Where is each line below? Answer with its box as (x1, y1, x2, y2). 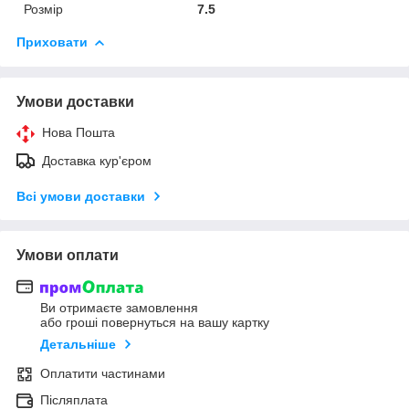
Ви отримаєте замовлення (40, 300, 198, 316)
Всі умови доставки (16, 188, 145, 204)
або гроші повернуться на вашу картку (40, 315, 269, 330)
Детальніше (40, 337, 116, 352)
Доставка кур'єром (42, 152, 152, 168)
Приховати (16, 34, 88, 49)
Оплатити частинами (40, 366, 165, 382)
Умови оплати (16, 246, 119, 263)
